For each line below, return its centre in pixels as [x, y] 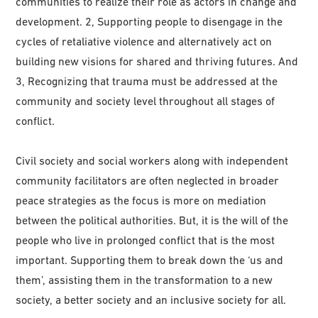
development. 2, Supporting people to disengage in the [149, 22]
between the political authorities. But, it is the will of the [152, 220]
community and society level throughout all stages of [146, 101]
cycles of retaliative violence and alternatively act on [144, 42]
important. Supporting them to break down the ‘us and [150, 260]
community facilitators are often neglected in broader [148, 181]
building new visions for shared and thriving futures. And [157, 61]
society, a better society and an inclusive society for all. [151, 300]
